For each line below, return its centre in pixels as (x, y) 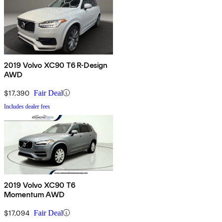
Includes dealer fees (27, 106)
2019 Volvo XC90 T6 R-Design (56, 65)
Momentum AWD (34, 194)
